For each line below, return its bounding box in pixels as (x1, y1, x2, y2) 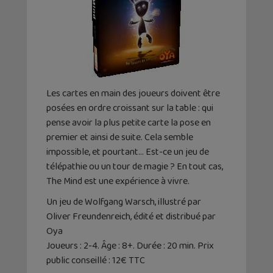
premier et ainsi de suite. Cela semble (46, 129, 193, 145)
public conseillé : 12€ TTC (46, 252, 145, 268)
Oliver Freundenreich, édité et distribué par (46, 208, 216, 224)
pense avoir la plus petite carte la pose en (46, 115, 211, 130)
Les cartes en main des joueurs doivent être (46, 85, 220, 101)
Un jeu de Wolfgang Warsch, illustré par (46, 194, 201, 210)
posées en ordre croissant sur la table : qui (46, 100, 213, 116)
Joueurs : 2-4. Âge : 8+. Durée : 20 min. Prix (46, 238, 214, 253)
